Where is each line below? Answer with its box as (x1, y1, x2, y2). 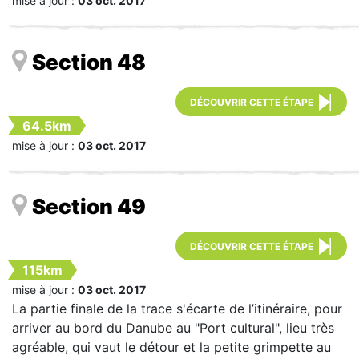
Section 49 (32, 194, 146, 220)
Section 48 (32, 49, 146, 75)
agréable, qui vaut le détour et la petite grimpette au (12, 339, 331, 356)
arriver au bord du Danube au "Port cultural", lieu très (12, 320, 334, 337)
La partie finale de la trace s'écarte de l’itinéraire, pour (12, 301, 342, 317)
